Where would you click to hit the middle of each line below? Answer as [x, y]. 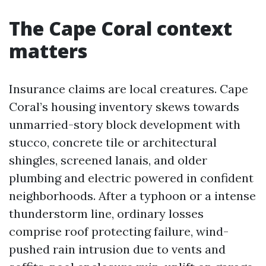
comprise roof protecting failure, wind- [119, 231]
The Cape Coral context [121, 28]
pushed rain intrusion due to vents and [117, 249]
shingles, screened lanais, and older [108, 160]
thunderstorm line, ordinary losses [106, 213]
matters [48, 51]
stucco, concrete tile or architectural [113, 142]
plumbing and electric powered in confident [131, 178]
